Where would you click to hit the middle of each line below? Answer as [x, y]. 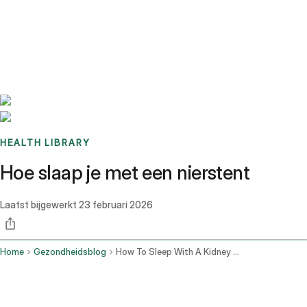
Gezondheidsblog [70, 252]
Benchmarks [44, 17]
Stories [85, 17]
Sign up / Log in [69, 34]
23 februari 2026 [116, 205]
